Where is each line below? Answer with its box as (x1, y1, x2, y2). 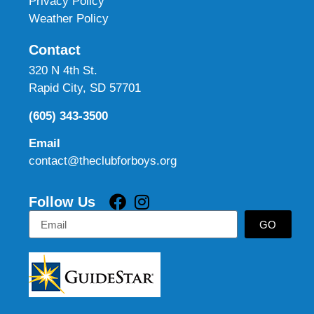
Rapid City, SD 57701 (29, 81, 142, 95)
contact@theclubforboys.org (29, 154, 177, 168)
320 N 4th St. (29, 64, 98, 78)
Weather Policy (29, 12, 109, 26)
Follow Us (29, 194, 96, 210)
